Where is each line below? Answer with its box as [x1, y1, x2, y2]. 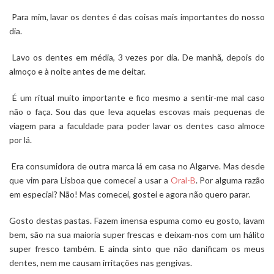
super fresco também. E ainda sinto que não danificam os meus [9, 243, 265, 254]
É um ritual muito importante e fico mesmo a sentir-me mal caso [9, 92, 265, 103]
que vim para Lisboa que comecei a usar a [9, 175, 168, 185]
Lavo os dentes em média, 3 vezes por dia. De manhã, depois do [9, 52, 265, 62]
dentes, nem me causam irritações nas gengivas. [9, 257, 192, 268]
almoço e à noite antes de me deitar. [9, 66, 146, 76]
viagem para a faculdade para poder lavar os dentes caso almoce [9, 120, 265, 131]
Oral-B [168, 175, 196, 185]
